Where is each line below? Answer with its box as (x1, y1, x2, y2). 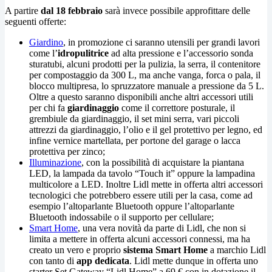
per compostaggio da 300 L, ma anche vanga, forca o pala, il (29, 69, 260, 80)
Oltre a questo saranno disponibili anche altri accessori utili (29, 91, 253, 102)
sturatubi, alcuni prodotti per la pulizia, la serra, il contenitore (29, 58, 260, 69)
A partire (5, 5, 41, 16)
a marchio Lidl (208, 244, 266, 255)
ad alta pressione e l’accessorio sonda (109, 47, 253, 58)
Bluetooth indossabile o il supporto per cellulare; (29, 211, 214, 222)
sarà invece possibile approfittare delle (103, 5, 250, 16)
